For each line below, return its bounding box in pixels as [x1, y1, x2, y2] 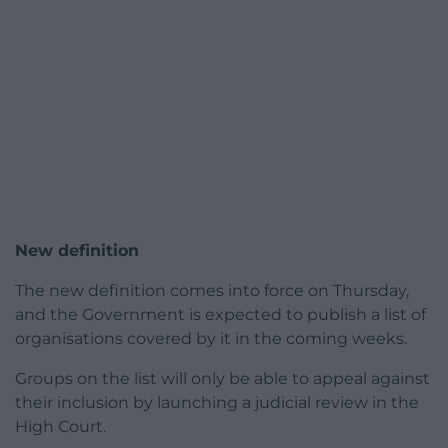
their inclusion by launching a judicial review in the [15, 393, 419, 413]
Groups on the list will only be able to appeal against [15, 369, 430, 389]
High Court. [15, 417, 106, 437]
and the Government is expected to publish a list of [15, 305, 426, 325]
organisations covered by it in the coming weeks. [15, 329, 407, 349]
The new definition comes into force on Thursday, [15, 281, 409, 301]
